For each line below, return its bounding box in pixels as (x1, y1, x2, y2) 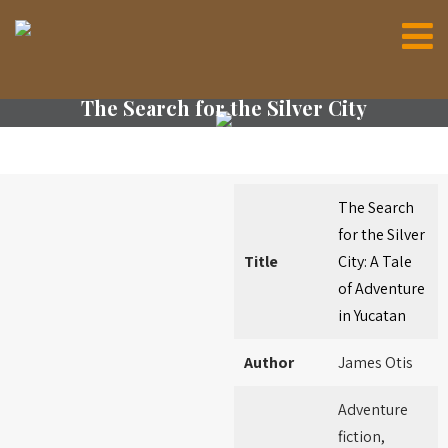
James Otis (338, 352, 413, 373)
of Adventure (338, 278, 425, 299)
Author (244, 352, 294, 373)
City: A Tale (338, 251, 412, 272)
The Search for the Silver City (81, 94, 367, 122)
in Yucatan (338, 305, 406, 326)
